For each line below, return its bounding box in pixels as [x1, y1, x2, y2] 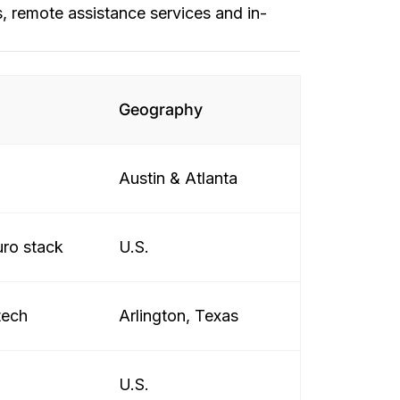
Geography [119, 100, 203, 119]
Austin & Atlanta [119, 169, 237, 187]
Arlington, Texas [119, 306, 238, 325]
